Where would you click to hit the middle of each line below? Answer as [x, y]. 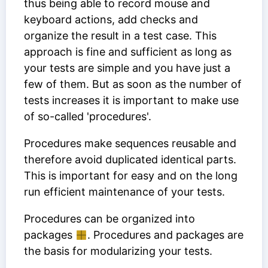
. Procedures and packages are [165, 235]
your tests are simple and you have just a [127, 68]
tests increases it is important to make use [131, 100]
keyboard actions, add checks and [111, 20]
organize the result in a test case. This [120, 36]
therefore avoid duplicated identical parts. [130, 160]
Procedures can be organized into [109, 219]
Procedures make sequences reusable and [130, 144]
